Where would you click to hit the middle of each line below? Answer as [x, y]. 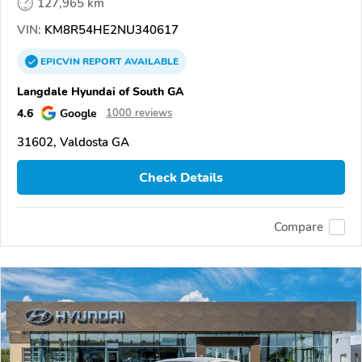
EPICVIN [61, 62]
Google [78, 114]
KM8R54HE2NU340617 [110, 30]
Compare [299, 227]
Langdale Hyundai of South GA [101, 92]
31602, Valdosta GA [73, 143]
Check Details [181, 177]
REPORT [102, 62]
